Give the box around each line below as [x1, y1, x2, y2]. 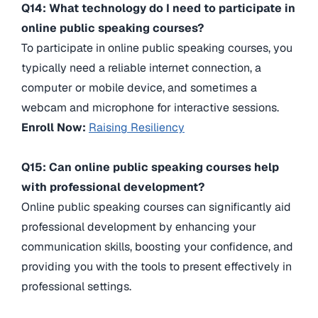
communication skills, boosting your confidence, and [21, 239, 293, 255]
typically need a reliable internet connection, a [21, 60, 261, 76]
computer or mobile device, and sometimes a [21, 80, 257, 96]
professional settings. [21, 279, 131, 295]
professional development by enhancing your [21, 219, 256, 235]
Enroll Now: [21, 120, 89, 136]
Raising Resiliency [89, 120, 185, 136]
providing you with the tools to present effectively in [21, 259, 292, 275]
